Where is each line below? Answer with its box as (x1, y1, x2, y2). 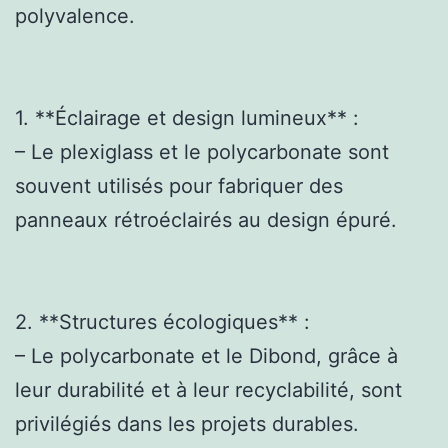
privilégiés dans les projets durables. (15, 411, 359, 436)
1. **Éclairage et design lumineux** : (15, 105, 359, 130)
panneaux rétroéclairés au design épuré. (15, 207, 397, 232)
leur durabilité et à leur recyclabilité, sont (15, 377, 402, 402)
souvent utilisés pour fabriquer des (15, 173, 343, 198)
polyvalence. (15, 3, 135, 28)
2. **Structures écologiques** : (15, 309, 310, 334)
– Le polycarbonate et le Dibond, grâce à (15, 343, 398, 368)
